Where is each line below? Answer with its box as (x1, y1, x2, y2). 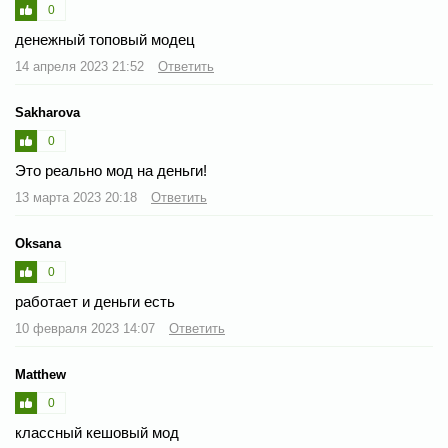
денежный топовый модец (15, 31, 195, 48)
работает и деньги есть (15, 293, 175, 310)
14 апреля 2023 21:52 (15, 59, 148, 74)
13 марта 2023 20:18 (15, 190, 141, 205)
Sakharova (15, 105, 80, 120)
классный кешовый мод (15, 424, 179, 441)
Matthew (15, 367, 66, 382)
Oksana (15, 236, 61, 251)
